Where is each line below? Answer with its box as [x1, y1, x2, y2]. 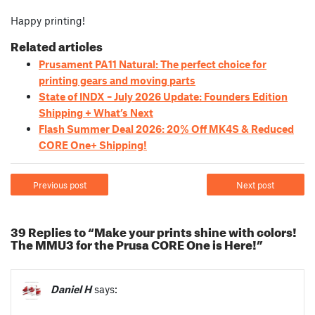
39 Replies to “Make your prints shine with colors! [11, 220, 297, 240]
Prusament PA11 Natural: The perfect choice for [39, 58, 266, 71]
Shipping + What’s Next [39, 106, 153, 120]
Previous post [32, 179, 86, 191]
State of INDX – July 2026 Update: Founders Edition [39, 90, 288, 103]
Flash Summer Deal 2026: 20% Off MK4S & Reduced [39, 122, 294, 136]
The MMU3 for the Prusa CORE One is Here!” [11, 233, 263, 252]
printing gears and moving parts [39, 74, 195, 87]
